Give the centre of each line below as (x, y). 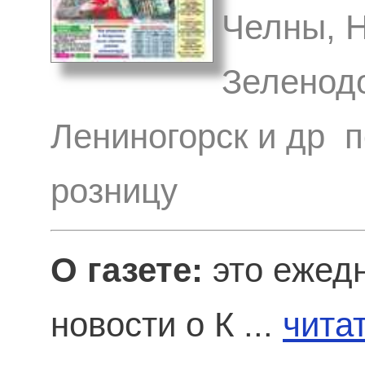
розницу (114, 191)
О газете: (127, 270)
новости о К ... (167, 325)
